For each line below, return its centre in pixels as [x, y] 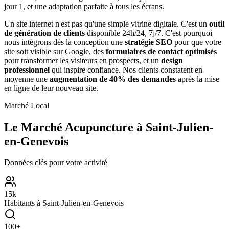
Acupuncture [99, 127]
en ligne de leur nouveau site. [51, 88]
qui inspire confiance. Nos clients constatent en [127, 70]
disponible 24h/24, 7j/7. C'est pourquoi [150, 33]
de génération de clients [44, 33]
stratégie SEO [148, 42]
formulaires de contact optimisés [161, 51]
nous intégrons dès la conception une [63, 42]
